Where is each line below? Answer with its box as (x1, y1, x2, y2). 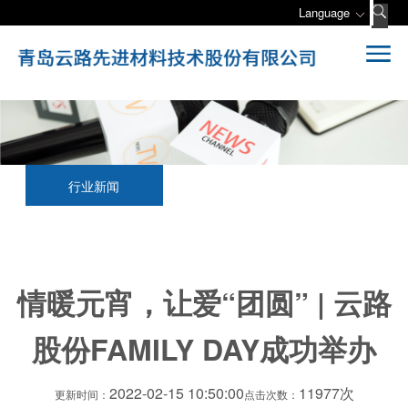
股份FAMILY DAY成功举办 (32, 327, 376, 370)
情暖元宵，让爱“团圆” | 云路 (16, 280, 392, 323)
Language (299, 4, 351, 21)
